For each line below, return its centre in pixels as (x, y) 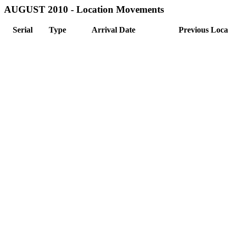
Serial (23, 30)
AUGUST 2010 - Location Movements (84, 9)
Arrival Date (113, 30)
